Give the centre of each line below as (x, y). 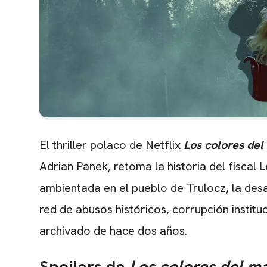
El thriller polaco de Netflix (111, 145)
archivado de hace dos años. (113, 231)
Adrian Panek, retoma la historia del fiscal (149, 167)
